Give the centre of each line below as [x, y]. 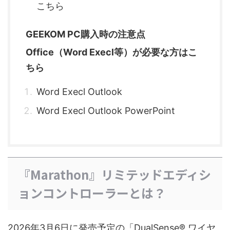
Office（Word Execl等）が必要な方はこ [111, 52]
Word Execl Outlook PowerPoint [106, 111]
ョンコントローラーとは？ [92, 193]
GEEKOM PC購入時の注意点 [85, 34]
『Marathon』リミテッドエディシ [114, 175]
